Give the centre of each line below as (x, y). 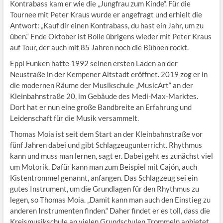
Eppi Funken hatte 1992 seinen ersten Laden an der (94, 63)
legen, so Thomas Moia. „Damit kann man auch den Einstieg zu (110, 200)
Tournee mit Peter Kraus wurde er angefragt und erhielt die (106, 15)
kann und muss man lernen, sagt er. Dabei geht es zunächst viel (111, 156)
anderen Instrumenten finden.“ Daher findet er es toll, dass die (110, 211)
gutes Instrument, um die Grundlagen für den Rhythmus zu (104, 189)
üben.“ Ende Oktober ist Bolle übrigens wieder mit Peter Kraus (111, 37)
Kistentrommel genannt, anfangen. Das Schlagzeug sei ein (104, 178)
